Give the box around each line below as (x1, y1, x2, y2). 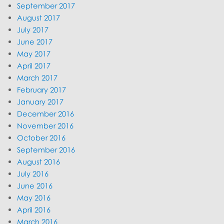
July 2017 (17, 24, 49, 34)
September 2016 (17, 144, 75, 154)
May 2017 (17, 48, 51, 58)
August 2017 (17, 12, 60, 22)
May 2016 (17, 192, 51, 202)
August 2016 (17, 156, 60, 166)
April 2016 (17, 204, 51, 214)
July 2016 (17, 168, 49, 178)
